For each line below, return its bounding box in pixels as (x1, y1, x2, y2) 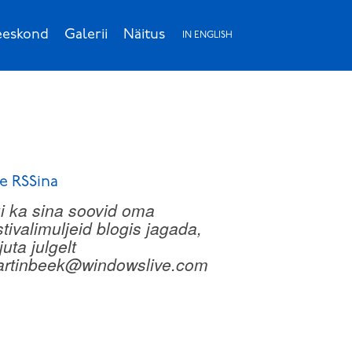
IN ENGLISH (182, 31, 233, 40)
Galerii (64, 27, 108, 42)
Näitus (123, 27, 165, 42)
